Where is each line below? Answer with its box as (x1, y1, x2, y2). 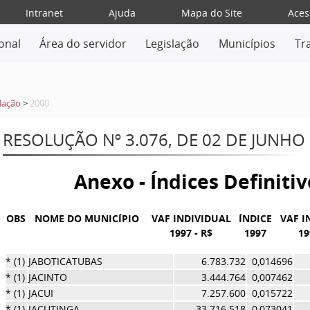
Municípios (219, 36, 276, 51)
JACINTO (28, 271, 67, 284)
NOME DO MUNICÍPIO (34, 212, 139, 225)
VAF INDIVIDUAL (151, 212, 231, 225)
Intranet (25, 6, 63, 19)
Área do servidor (39, 36, 127, 51)
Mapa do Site (181, 6, 242, 19)
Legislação (145, 36, 200, 51)
